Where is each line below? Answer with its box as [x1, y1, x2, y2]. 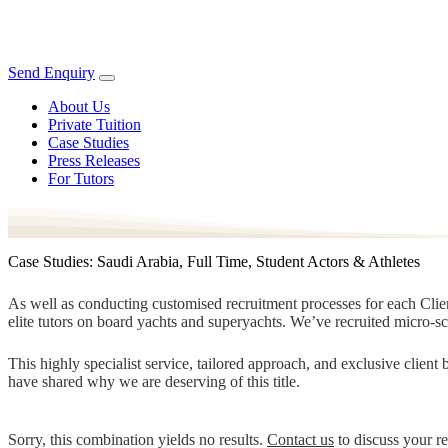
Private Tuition [48, 116, 141, 133]
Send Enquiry [8, 64, 95, 81]
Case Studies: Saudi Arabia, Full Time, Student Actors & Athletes [8, 252, 420, 270]
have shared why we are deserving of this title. [8, 372, 300, 390]
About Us [48, 98, 110, 115]
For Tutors [48, 170, 114, 187]
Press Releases [48, 152, 140, 169]
